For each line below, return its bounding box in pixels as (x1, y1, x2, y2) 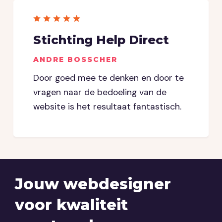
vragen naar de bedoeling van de (33, 87, 166, 98)
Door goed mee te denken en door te (33, 72, 184, 84)
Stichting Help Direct (33, 33, 169, 48)
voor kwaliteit (15, 196, 128, 215)
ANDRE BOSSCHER (33, 55, 117, 64)
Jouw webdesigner (15, 175, 171, 194)
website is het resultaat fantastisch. (33, 101, 181, 112)
